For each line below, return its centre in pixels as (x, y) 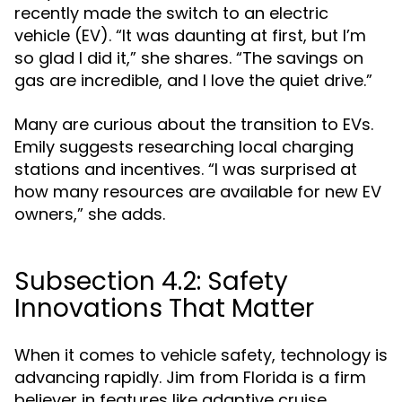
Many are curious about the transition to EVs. (194, 124)
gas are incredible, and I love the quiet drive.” (193, 80)
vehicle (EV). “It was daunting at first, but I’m (190, 35)
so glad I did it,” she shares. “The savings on (189, 58)
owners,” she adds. (90, 214)
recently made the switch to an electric (171, 13)
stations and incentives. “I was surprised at (186, 169)
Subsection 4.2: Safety (151, 281)
